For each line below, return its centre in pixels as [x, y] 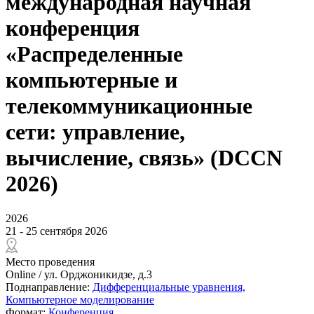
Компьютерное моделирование [80, 299]
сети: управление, [95, 132]
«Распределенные [94, 54]
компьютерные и [91, 80]
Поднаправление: [49, 287]
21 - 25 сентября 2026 [56, 231]
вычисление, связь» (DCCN [144, 158]
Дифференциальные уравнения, [169, 287]
